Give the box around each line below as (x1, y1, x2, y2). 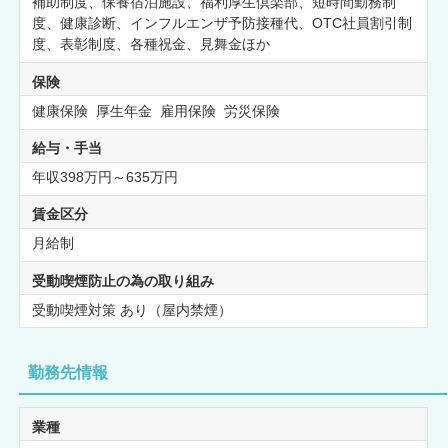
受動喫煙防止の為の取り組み (31, 272, 214, 289)
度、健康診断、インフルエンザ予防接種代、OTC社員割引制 (31, 15, 412, 32)
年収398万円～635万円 (31, 168, 178, 185)
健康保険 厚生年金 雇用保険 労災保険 (31, 102, 284, 119)
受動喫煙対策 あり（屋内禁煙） (31, 301, 232, 318)
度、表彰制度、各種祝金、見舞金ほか (31, 36, 270, 53)
